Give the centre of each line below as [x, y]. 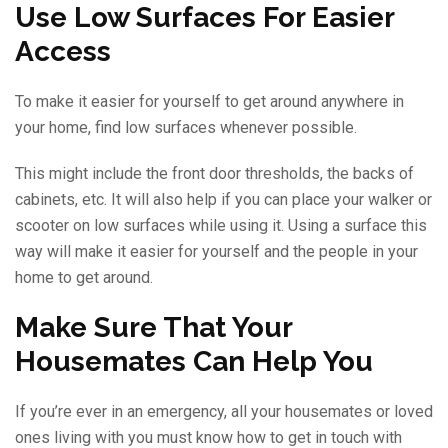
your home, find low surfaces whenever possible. [186, 127]
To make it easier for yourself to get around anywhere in [209, 101]
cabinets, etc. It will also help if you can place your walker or [223, 199]
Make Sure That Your [153, 327]
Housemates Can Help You [194, 361]
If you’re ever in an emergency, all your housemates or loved [224, 411]
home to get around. [84, 277]
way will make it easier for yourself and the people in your [216, 251]
